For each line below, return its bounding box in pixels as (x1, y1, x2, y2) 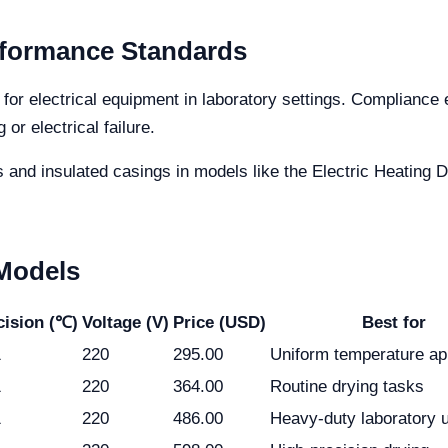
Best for (362, 313, 426, 332)
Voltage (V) (82, 313, 169, 332)
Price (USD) (173, 313, 266, 332)
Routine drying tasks (270, 377, 424, 396)
